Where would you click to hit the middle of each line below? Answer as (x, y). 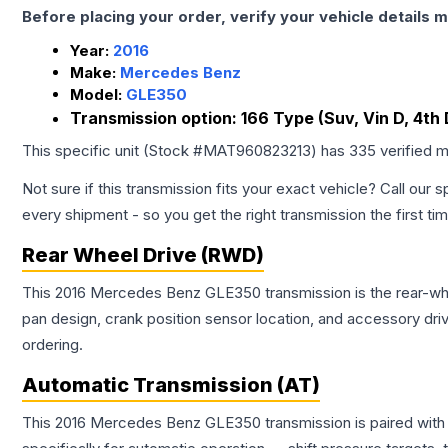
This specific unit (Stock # (112, 151)
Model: (98, 95)
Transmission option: (155, 118)
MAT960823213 (257, 151)
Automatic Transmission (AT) (171, 385)
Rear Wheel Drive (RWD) (143, 255)
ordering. (52, 345)
